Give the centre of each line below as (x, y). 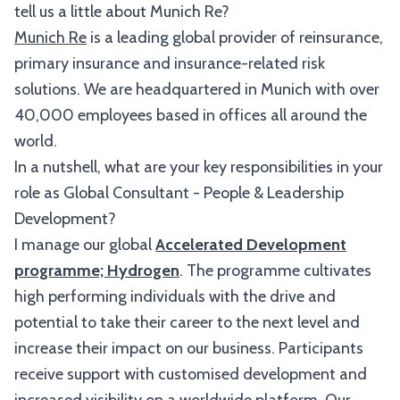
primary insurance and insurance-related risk (170, 63)
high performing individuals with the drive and (175, 296)
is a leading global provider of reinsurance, (235, 37)
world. (36, 141)
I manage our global (85, 245)
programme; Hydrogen (97, 271)
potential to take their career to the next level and (187, 322)
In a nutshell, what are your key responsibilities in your (199, 167)
